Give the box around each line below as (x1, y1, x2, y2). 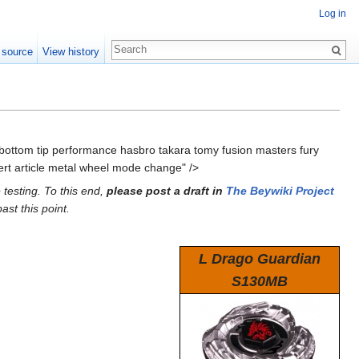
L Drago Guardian (199, 250, 321, 267)
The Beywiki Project (226, 184, 334, 197)
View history (42, 46, 100, 58)
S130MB (232, 272, 288, 289)
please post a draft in (107, 184, 226, 197)
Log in (319, 8, 346, 20)
